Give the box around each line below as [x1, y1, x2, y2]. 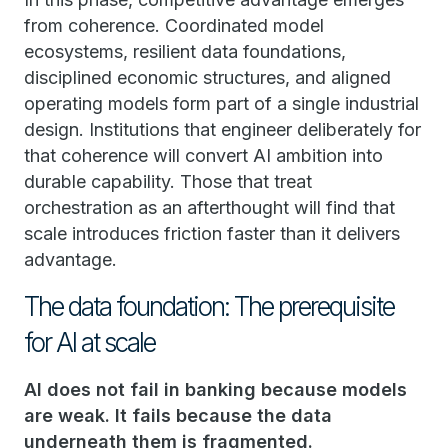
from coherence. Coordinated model [24, 15, 324, 36]
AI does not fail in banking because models [24, 379, 407, 400]
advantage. [24, 249, 117, 270]
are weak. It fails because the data [24, 405, 332, 426]
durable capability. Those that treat [24, 171, 312, 192]
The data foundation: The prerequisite [24, 291, 394, 322]
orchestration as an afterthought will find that [24, 197, 395, 218]
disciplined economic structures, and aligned [24, 67, 391, 88]
